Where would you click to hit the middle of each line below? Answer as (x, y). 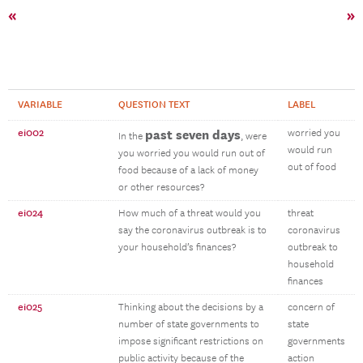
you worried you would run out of (192, 154)
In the (132, 137)
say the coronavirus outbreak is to (192, 231)
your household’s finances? (177, 248)
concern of (311, 307)
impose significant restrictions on (191, 342)
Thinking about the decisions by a (191, 307)
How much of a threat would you (190, 214)
